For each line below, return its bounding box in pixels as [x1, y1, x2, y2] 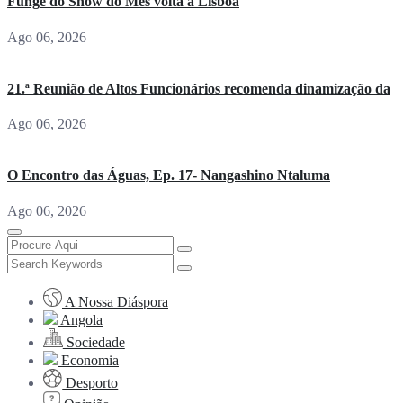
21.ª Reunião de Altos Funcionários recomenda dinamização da [7, 80, 390, 96]
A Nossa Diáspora [62, 293, 168, 309]
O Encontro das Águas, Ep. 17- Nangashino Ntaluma [7, 167, 330, 184]
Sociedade [62, 334, 125, 350]
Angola [58, 311, 103, 327]
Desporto [62, 374, 119, 390]
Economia [58, 352, 119, 368]
